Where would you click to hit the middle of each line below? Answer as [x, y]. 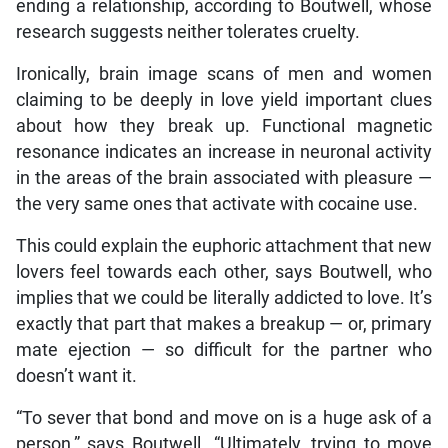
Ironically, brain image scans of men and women [224, 73]
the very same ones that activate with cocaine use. [216, 203]
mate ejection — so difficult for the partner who [224, 349]
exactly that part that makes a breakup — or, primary [224, 323]
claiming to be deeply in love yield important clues [224, 99]
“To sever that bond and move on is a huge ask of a [224, 417]
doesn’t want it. [76, 375]
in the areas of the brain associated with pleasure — [224, 177]
